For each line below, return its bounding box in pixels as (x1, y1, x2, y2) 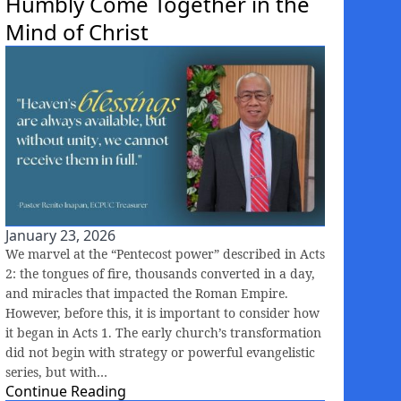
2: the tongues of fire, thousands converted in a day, (5, 264, 315, 282)
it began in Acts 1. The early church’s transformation (5, 323, 321, 341)
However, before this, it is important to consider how (5, 303, 320, 321)
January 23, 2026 (5, 225, 115, 245)
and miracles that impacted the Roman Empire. (5, 284, 288, 302)
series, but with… (5, 363, 107, 380)
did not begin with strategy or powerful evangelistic (5, 343, 315, 361)
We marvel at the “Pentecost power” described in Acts (5, 244, 325, 262)
